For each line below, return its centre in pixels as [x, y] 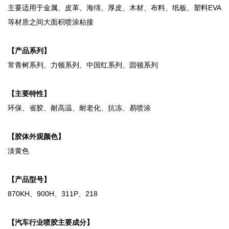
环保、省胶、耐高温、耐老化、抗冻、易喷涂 [79, 108]
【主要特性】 [29, 94]
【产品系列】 [29, 51]
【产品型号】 [29, 180]
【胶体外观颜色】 [36, 137]
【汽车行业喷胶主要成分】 [51, 223]
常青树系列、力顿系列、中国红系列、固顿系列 [83, 65]
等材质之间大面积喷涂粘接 [51, 22]
